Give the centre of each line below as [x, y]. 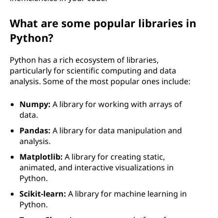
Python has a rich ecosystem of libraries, [84, 60]
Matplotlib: [42, 157]
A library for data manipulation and [116, 130]
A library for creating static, [115, 157]
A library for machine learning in [127, 194]
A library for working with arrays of [116, 104]
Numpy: [35, 104]
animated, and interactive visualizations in [97, 167]
